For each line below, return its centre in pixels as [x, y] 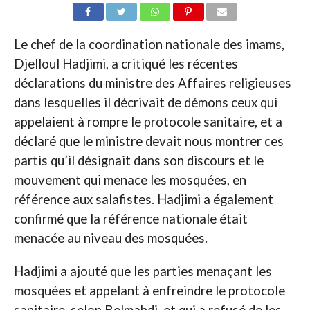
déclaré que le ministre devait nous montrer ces [148, 142]
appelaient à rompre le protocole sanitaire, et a [148, 122]
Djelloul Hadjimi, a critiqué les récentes [126, 64]
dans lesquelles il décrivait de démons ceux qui [145, 103]
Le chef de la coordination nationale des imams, [149, 45]
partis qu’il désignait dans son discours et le [138, 161]
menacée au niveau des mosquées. [110, 238]
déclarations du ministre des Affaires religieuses [152, 83]
